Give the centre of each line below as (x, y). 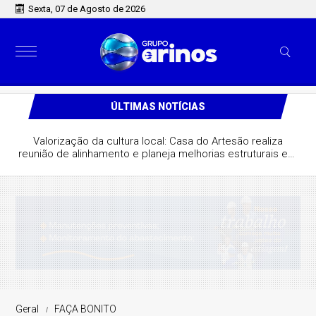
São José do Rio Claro (158, 166)
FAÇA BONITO (86, 309)
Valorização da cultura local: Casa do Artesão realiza (158, 141)
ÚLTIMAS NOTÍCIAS (158, 107)
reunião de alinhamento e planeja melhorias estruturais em (158, 154)
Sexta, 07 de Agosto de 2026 (87, 9)
